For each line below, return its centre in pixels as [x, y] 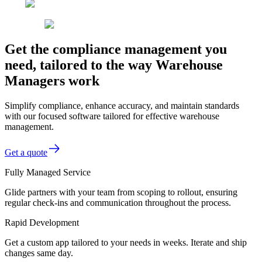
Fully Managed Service [48, 172]
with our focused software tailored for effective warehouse [112, 116]
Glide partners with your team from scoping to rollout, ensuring [121, 192]
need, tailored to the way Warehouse [114, 65]
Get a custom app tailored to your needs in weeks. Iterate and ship [126, 242]
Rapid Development [42, 222]
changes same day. [39, 253]
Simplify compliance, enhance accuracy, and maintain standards [122, 105]
